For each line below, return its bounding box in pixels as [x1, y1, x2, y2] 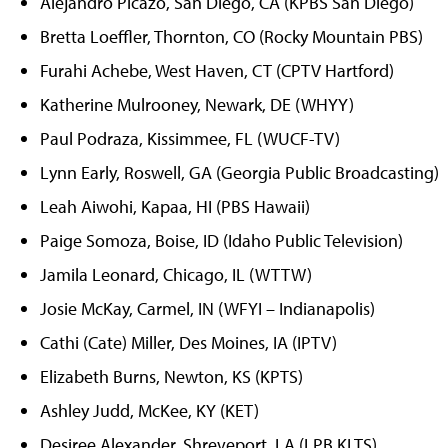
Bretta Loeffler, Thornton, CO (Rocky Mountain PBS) [40, 24, 423, 48]
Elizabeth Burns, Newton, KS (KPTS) [40, 364, 303, 388]
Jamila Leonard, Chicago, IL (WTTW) [40, 262, 312, 286]
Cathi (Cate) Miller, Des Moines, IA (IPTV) [40, 330, 337, 354]
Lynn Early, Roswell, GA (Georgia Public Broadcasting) [40, 160, 439, 184]
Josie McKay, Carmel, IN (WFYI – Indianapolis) [40, 296, 375, 320]
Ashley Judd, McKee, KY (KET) [40, 398, 259, 422]
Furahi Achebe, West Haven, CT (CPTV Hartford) [40, 58, 394, 82]
